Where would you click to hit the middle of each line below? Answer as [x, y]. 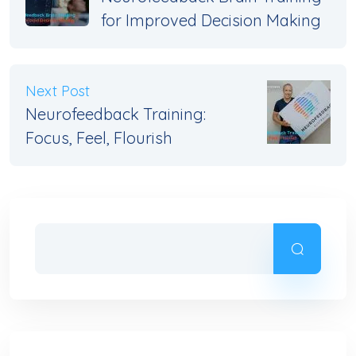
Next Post [58, 91]
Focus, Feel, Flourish [99, 138]
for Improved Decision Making [211, 21]
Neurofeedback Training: [116, 114]
